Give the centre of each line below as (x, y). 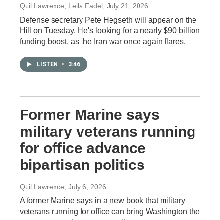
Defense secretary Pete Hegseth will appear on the (108, 20)
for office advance (83, 148)
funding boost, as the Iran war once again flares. (103, 41)
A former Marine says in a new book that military (102, 201)
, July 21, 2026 (125, 6)
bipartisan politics (82, 165)
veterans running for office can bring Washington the (110, 211)
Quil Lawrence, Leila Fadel (61, 6)
